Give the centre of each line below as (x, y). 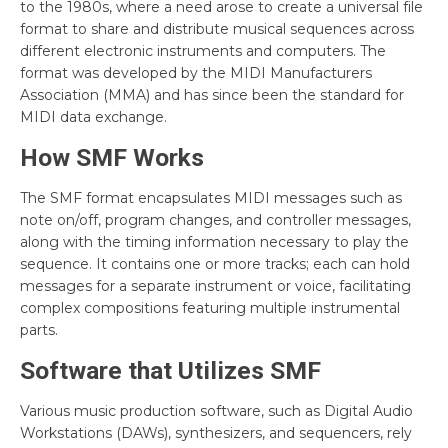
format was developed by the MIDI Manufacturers (196, 72)
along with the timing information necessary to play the (214, 241)
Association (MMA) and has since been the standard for (212, 94)
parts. (39, 329)
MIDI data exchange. (93, 116)
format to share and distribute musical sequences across (217, 28)
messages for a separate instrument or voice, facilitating (215, 285)
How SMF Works (112, 157)
